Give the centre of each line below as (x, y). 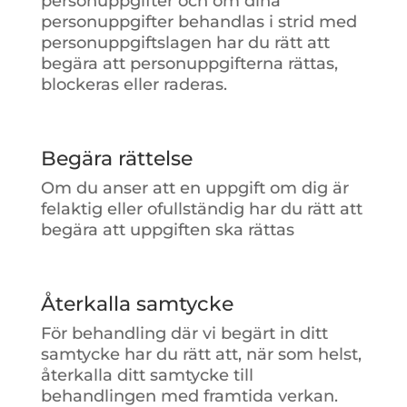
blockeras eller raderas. (134, 84)
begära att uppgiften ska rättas (167, 229)
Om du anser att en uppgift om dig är (194, 188)
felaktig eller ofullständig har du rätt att (201, 208)
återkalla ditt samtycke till (147, 375)
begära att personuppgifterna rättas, (189, 63)
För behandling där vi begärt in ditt (184, 333)
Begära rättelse (116, 158)
